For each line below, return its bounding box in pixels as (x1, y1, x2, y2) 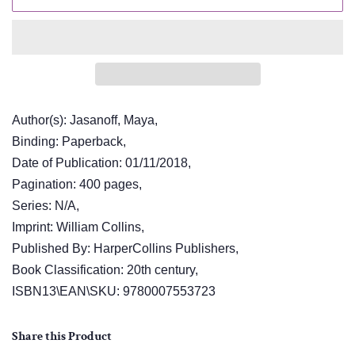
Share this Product (12, 328, 112, 345)
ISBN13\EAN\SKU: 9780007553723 (12, 284, 216, 299)
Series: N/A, (12, 199, 79, 213)
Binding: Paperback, (12, 135, 126, 149)
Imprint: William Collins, (12, 220, 144, 235)
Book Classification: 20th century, (12, 263, 198, 277)
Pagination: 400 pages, (12, 177, 142, 192)
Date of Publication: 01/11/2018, (12, 156, 191, 170)
